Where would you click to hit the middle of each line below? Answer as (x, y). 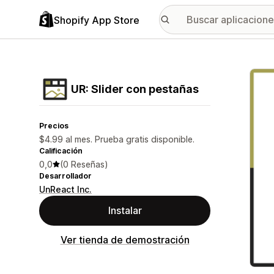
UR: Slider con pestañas (135, 89)
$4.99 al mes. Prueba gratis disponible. (117, 139)
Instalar (125, 210)
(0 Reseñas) (84, 164)
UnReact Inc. (65, 189)
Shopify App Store (97, 20)
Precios (54, 126)
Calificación (61, 151)
